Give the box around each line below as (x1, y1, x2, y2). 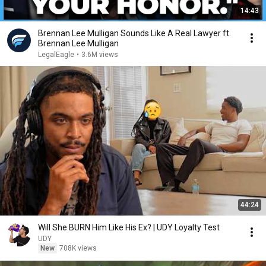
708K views (59, 244, 97, 252)
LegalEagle (38, 50, 74, 59)
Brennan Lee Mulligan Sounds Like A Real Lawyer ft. (38, 28, 231, 38)
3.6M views (81, 50, 118, 59)
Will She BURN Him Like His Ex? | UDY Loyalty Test (38, 223, 220, 232)
